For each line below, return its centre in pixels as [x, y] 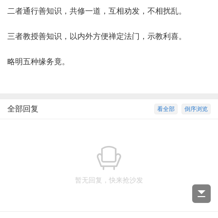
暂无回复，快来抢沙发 [109, 180]
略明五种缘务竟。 [38, 62]
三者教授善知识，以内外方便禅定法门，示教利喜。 [97, 36]
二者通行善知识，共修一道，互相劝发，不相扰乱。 [97, 11]
